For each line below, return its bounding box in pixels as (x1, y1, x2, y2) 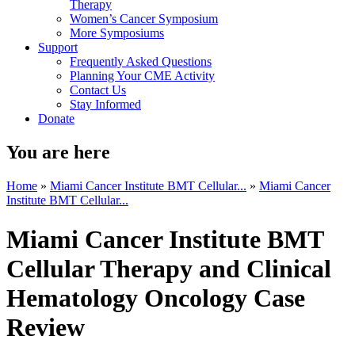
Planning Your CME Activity (70, 69, 215, 83)
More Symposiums (70, 26, 164, 40)
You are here (6, 142, 110, 163)
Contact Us (70, 83, 126, 97)
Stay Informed (70, 97, 141, 112)
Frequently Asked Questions (70, 55, 212, 69)
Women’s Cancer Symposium (70, 12, 218, 26)
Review (6, 312, 85, 342)
